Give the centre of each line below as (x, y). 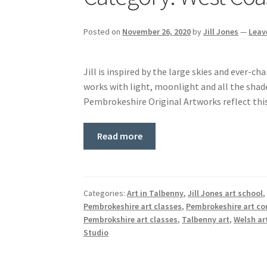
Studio (96, 232)
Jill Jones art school (226, 193)
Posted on (103, 32)
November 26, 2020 (157, 32)
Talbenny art (206, 219)
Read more (119, 136)
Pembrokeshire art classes (133, 206)
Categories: (105, 193)
